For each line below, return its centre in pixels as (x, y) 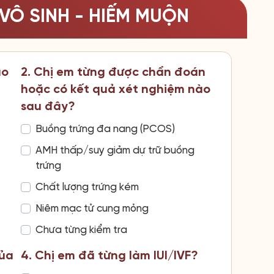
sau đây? (48, 106)
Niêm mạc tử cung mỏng (92, 208)
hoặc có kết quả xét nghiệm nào (115, 89)
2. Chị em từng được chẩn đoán (113, 72)
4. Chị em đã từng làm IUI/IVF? (109, 256)
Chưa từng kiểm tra (81, 230)
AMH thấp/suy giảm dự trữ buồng (115, 150)
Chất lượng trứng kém (87, 187)
